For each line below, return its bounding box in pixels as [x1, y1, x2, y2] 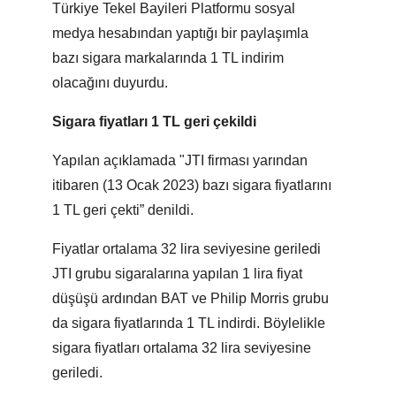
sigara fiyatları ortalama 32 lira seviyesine [52, 340, 311, 356]
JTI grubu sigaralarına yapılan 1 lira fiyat [52, 266, 302, 282]
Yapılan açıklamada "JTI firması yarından [52, 153, 308, 169]
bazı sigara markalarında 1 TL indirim [52, 50, 284, 66]
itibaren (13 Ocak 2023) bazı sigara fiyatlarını [52, 178, 331, 194]
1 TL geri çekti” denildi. [52, 202, 194, 218]
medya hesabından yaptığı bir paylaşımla [52, 26, 308, 42]
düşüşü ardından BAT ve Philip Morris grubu [52, 291, 329, 307]
